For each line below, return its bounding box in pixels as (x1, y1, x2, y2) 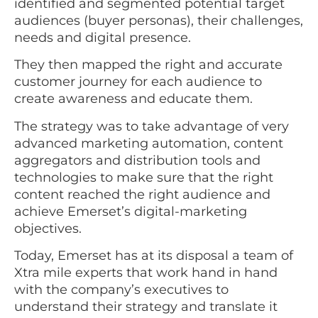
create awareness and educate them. (14, 91, 256, 107)
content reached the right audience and (14, 186, 270, 202)
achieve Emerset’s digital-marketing (14, 203, 247, 219)
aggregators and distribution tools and (14, 152, 261, 168)
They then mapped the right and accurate (14, 57, 283, 73)
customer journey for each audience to (14, 74, 262, 90)
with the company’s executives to (14, 282, 229, 298)
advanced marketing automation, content (14, 135, 283, 151)
